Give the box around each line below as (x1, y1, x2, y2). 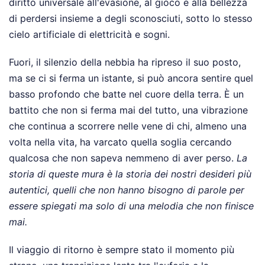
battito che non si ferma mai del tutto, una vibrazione (9, 104, 248, 116)
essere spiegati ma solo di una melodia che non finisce (9, 199, 254, 212)
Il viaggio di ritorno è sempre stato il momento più (9, 243, 234, 256)
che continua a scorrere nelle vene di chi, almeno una (9, 119, 247, 132)
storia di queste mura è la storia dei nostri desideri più (9, 167, 251, 180)
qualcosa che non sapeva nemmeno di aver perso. (9, 151, 237, 164)
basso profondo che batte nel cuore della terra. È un (9, 88, 244, 100)
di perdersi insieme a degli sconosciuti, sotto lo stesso (9, 12, 253, 24)
